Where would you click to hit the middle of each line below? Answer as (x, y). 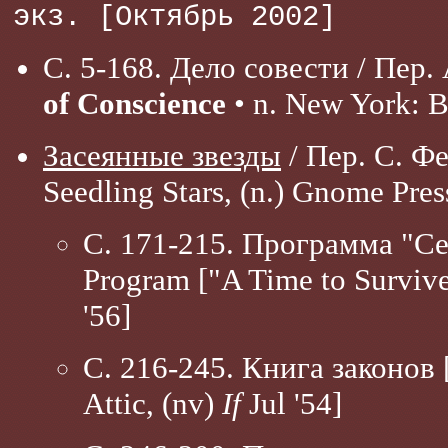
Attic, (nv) (152, 403)
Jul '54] (291, 403)
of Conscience (134, 103)
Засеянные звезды (162, 155)
